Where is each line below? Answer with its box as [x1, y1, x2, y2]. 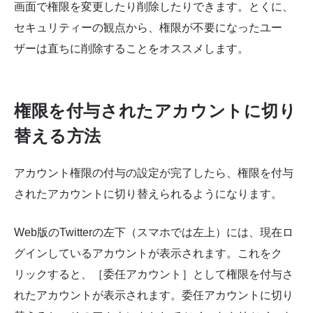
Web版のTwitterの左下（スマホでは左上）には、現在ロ [14, 226, 293, 239]
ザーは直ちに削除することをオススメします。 [14, 42, 249, 54]
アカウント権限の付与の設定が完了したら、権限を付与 [14, 166, 293, 179]
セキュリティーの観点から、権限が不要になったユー [14, 21, 282, 34]
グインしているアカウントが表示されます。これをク [14, 247, 282, 260]
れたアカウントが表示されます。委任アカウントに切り [14, 289, 293, 302]
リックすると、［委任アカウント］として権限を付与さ [14, 268, 293, 281]
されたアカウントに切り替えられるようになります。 [14, 187, 282, 200]
